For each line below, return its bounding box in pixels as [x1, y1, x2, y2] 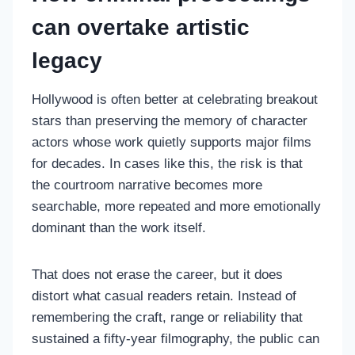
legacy [32, 48, 102, 73]
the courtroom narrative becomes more [32, 177, 262, 193]
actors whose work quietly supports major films [32, 134, 311, 150]
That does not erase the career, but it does [32, 266, 283, 282]
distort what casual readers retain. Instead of [32, 288, 296, 303]
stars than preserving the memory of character [32, 113, 307, 128]
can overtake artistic [32, 14, 250, 40]
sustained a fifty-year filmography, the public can [32, 330, 319, 346]
